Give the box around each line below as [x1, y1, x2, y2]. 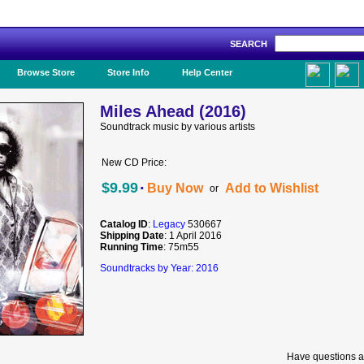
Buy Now [147, 181, 203, 196]
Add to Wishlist [225, 181, 318, 196]
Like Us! [261, 63, 296, 72]
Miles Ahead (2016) [100, 102, 246, 120]
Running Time [100, 241, 163, 253]
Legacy [153, 219, 185, 230]
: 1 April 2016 [164, 230, 222, 241]
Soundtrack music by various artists [100, 121, 255, 132]
